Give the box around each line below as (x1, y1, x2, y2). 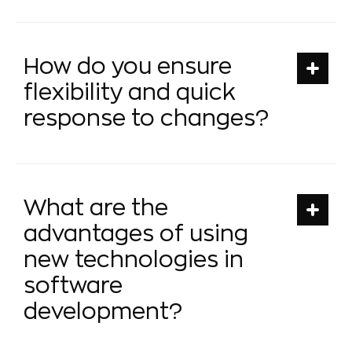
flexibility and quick (24, 81, 236, 104)
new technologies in (24, 248, 244, 271)
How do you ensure (24, 55, 232, 78)
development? (24, 300, 182, 323)
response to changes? (24, 107, 269, 130)
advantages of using (24, 222, 248, 245)
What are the (24, 196, 168, 219)
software (24, 274, 123, 297)
